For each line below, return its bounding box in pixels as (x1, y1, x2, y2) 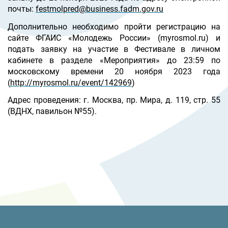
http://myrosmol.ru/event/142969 (10, 77, 132, 88)
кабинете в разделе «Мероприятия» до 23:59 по (8, 55, 220, 65)
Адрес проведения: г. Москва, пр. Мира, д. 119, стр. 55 (8, 95, 220, 105)
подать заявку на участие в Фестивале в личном (8, 44, 220, 54)
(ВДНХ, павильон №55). (8, 106, 97, 117)
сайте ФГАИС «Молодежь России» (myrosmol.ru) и (8, 33, 220, 43)
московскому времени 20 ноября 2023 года (8, 66, 220, 76)
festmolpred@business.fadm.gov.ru (36, 4, 163, 14)
